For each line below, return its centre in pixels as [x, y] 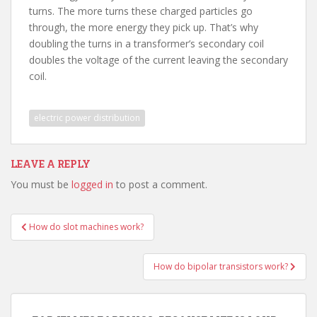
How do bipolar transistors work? [222, 266]
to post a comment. [160, 184]
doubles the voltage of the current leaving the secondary [158, 60]
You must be [41, 184]
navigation [57, 241]
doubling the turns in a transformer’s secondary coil [146, 44]
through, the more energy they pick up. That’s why [144, 27]
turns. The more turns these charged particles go [141, 11]
